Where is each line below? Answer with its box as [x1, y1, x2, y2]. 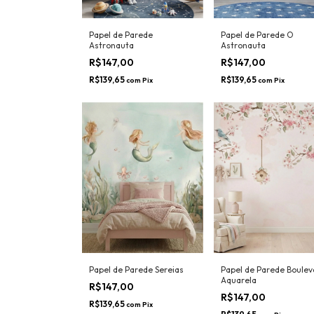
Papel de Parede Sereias [89, 288, 184, 299]
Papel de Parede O [220, 53, 294, 64]
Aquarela [220, 299, 257, 310]
